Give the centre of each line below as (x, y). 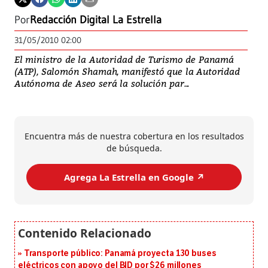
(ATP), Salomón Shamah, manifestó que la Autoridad (127, 71)
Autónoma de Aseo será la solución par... (102, 83)
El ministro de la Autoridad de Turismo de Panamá (124, 60)
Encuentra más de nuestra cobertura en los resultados (134, 136)
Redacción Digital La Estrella (96, 20)
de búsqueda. (134, 148)
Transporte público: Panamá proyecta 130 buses (120, 254)
